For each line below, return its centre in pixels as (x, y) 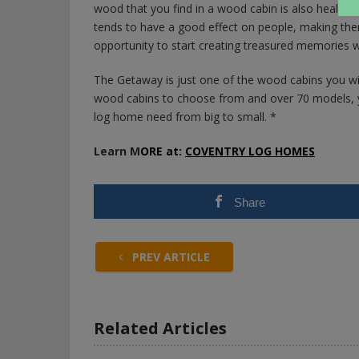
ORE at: (163, 151)
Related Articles (160, 328)
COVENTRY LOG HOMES (250, 151)
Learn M (117, 151)
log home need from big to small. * (185, 116)
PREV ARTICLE (169, 256)
